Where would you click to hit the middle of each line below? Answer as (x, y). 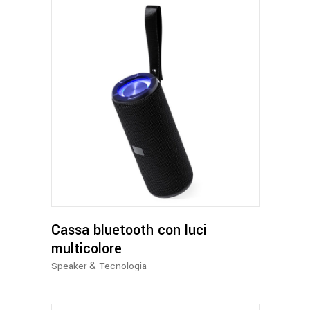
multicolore (86, 249)
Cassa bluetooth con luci (129, 230)
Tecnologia (123, 266)
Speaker (69, 266)
